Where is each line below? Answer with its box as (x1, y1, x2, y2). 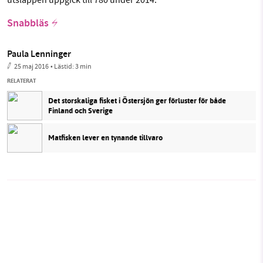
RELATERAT (7, 76, 36, 85)
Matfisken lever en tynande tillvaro (48, 132, 163, 144)
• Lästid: (50, 61, 75, 71)
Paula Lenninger (7, 47, 71, 62)
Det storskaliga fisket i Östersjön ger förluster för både (48, 95, 226, 106)
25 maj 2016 (14, 61, 49, 71)
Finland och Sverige (48, 104, 113, 116)
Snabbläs (7, 15, 49, 32)
